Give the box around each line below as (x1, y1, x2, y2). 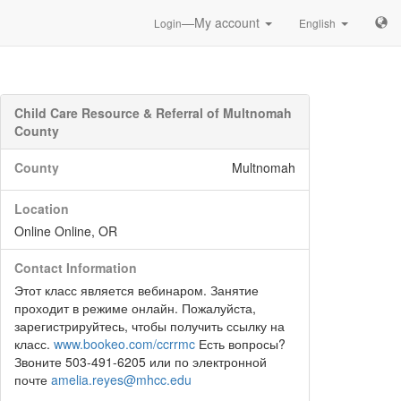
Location (14, 200, 69, 218)
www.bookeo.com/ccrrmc (54, 335, 195, 353)
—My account (182, 13, 263, 31)
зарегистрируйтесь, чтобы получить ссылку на (14, 317, 285, 335)
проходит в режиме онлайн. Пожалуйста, (14, 299, 256, 317)
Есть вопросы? (195, 335, 286, 353)
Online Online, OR (14, 222, 117, 240)
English (299, 15, 336, 30)
